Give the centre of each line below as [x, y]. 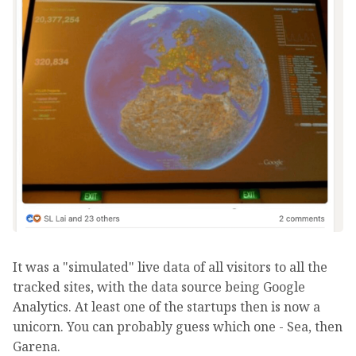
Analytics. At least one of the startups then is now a [166, 306]
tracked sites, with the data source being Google [159, 286]
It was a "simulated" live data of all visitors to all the [170, 267]
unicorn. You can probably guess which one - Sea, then [178, 326]
